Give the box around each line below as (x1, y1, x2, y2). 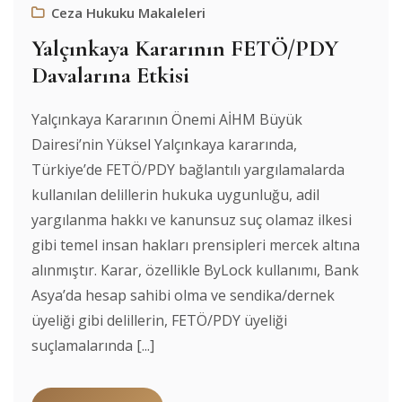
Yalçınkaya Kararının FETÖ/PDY (31, 33, 338, 62)
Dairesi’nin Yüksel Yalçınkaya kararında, (31, 134, 297, 154)
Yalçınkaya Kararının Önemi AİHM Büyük (31, 109, 302, 129)
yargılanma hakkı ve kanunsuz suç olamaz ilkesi (31, 209, 352, 230)
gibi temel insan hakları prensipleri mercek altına (31, 234, 360, 255)
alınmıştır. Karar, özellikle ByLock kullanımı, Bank (31, 259, 359, 280)
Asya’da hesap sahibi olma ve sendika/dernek (31, 284, 335, 305)
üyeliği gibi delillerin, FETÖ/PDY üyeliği (31, 310, 287, 330)
